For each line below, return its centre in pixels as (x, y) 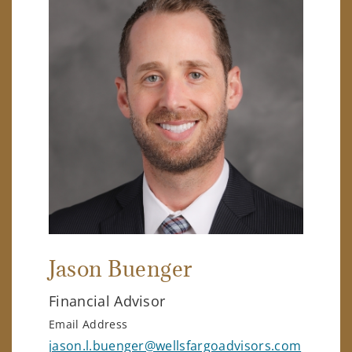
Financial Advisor (107, 301)
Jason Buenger (121, 268)
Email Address (88, 324)
